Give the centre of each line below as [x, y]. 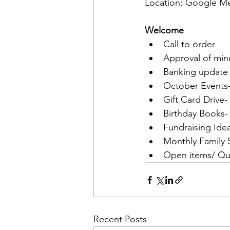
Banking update [196, 72]
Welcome [164, 30]
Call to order [189, 44]
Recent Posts [120, 219]
